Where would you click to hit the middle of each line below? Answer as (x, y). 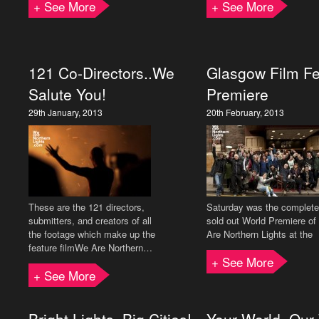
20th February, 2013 (245, 112)
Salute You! (67, 94)
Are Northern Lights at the (260, 234)
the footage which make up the (92, 234)
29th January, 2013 (66, 112)
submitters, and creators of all (90, 220)
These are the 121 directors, (87, 207)
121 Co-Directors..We (101, 73)
